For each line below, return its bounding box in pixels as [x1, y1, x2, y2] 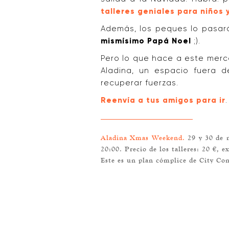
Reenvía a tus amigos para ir [101, 96, 225, 105]
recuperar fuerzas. [101, 78, 178, 87]
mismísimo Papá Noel [101, 36, 191, 45]
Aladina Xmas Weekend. [101, 133, 185, 142]
